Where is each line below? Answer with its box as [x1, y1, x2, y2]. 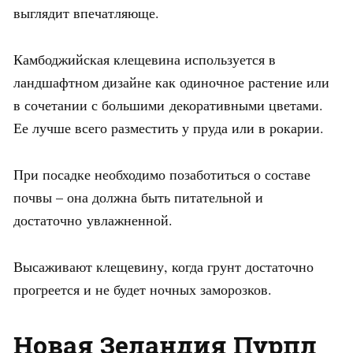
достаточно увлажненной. [13, 210, 173, 230]
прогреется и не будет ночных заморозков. [13, 280, 272, 299]
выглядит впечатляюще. [13, 3, 159, 23]
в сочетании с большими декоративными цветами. [13, 95, 323, 115]
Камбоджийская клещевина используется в [13, 50, 276, 69]
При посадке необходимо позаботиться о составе [13, 165, 310, 184]
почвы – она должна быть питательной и [13, 188, 263, 207]
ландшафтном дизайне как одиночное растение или [13, 72, 329, 92]
